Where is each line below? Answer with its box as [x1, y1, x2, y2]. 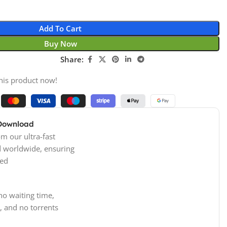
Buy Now [44, 38, 77, 49]
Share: [60, 54, 84, 65]
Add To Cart [39, 23, 82, 33]
